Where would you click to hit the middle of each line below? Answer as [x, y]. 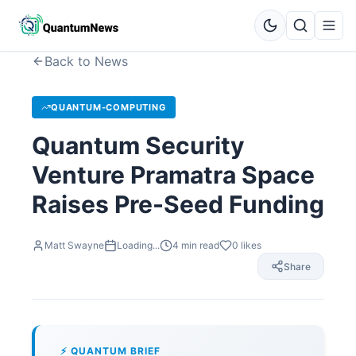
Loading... [138, 245]
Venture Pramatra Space [173, 175]
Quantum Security [138, 145]
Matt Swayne [74, 245]
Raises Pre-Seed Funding [178, 204]
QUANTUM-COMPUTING [108, 107]
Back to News [86, 61]
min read [199, 245]
